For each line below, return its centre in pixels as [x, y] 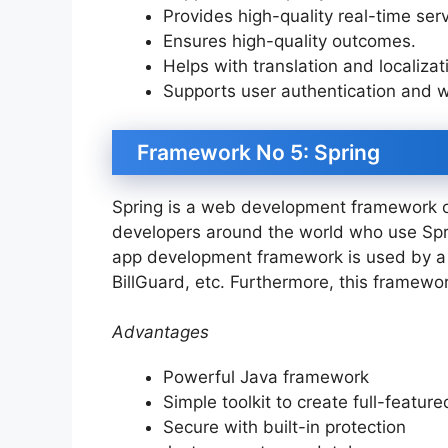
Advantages [160, 332]
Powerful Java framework [266, 377]
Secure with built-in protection [284, 427]
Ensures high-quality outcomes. [292, 41]
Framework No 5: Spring [258, 152]
